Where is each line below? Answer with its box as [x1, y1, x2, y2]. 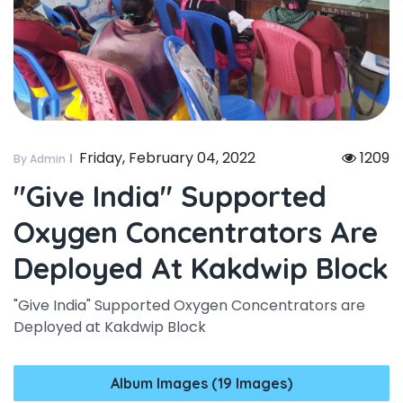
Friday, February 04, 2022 [79, 147, 255, 168]
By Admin [13, 150, 66, 166]
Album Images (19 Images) [111, 373, 292, 392]
